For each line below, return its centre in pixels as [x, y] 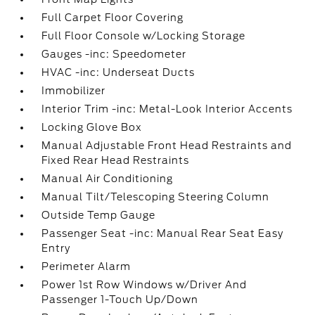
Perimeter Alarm [86, 266]
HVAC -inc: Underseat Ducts [118, 72]
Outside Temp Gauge [99, 215]
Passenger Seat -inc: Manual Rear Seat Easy [163, 233]
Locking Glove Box [92, 127]
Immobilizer [74, 91]
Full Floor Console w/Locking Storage [144, 36]
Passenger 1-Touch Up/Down [120, 300]
